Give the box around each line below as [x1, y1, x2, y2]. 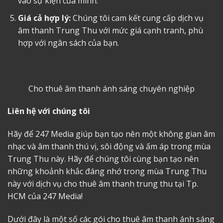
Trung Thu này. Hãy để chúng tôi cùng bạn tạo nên [7, 153, 199, 165]
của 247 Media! [26, 191, 83, 202]
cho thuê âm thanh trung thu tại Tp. [64, 178, 198, 190]
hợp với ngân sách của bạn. [17, 37, 119, 48]
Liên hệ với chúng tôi [7, 106, 92, 117]
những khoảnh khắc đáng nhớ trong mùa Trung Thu [7, 166, 207, 177]
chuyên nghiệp [137, 83, 195, 94]
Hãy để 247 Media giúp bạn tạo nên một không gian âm [7, 128, 215, 140]
